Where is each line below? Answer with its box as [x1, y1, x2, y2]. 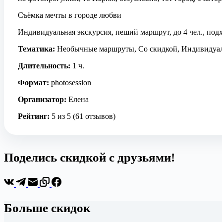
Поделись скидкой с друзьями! [4, 151, 175, 164]
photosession [49, 78, 91, 87]
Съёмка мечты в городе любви [18, 11, 121, 19]
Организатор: [18, 95, 66, 104]
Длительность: [18, 61, 70, 70]
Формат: [18, 78, 49, 87]
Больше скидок [4, 201, 90, 215]
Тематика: [18, 45, 55, 53]
